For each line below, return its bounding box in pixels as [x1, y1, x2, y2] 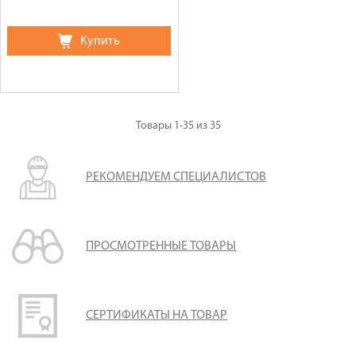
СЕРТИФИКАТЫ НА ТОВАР [86, 309, 227, 322]
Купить [80, 34, 121, 48]
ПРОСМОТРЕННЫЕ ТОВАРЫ [86, 240, 236, 253]
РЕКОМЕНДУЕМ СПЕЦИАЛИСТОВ [86, 171, 266, 184]
